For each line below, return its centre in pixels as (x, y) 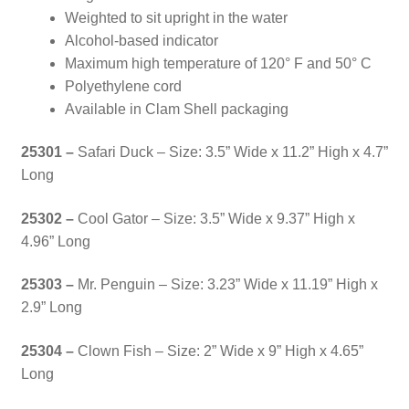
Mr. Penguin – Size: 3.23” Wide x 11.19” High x (227, 285)
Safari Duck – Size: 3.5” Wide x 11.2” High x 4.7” (232, 152)
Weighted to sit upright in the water (176, 17)
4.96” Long (55, 241)
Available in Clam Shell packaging (176, 109)
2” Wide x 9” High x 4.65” (283, 351)
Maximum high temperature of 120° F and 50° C (218, 63)
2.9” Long (51, 308)
